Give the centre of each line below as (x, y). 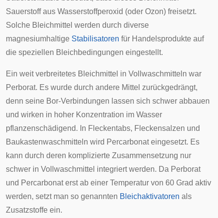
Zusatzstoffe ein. (34, 210)
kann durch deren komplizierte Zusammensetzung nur (99, 155)
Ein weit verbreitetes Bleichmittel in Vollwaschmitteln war (104, 74)
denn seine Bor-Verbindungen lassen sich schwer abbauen (108, 101)
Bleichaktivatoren (150, 196)
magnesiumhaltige (39, 39)
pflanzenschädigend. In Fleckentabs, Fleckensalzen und (103, 128)
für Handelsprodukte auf (162, 39)
